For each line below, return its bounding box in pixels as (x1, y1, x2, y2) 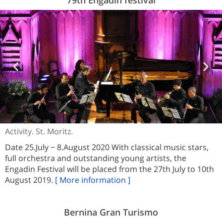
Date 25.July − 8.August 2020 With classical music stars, (5, 142, 209, 153)
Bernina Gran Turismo (64, 206, 158, 219)
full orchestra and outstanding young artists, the (5, 153, 186, 164)
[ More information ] (55, 174, 130, 186)
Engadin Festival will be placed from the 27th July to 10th (5, 164, 214, 175)
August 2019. (5, 174, 55, 186)
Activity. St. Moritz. (5, 126, 73, 137)
